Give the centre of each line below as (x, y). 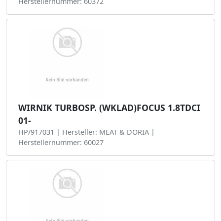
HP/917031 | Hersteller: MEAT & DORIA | (87, 132)
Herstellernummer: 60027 (61, 142)
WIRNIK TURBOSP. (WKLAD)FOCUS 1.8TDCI (109, 108)
